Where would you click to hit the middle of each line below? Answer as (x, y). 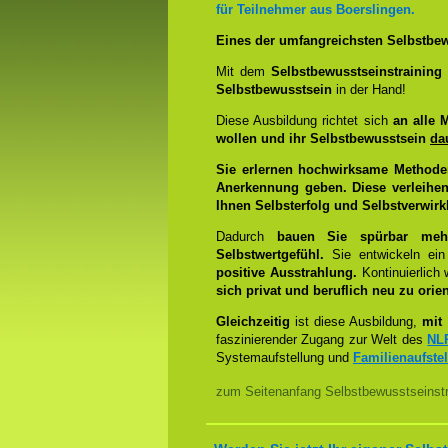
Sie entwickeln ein (384, 254)
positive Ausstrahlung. (286, 272)
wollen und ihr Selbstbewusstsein (323, 138)
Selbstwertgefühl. (270, 254)
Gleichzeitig (256, 321)
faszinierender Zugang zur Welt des (322, 339)
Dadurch (246, 236)
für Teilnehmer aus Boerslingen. (315, 9)
